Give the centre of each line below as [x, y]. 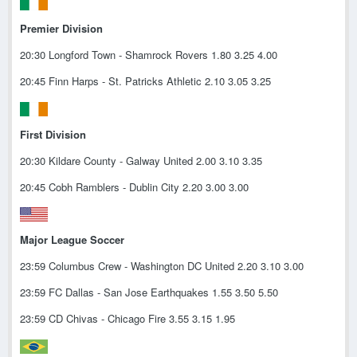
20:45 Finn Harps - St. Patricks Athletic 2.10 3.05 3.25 [145, 80]
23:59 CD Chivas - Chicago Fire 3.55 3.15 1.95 [127, 319]
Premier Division [61, 28]
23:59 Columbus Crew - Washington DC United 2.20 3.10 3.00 [162, 266]
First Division [53, 134]
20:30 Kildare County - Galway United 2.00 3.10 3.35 [141, 160]
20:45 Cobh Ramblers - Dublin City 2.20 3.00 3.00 [134, 186]
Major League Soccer [72, 240]
